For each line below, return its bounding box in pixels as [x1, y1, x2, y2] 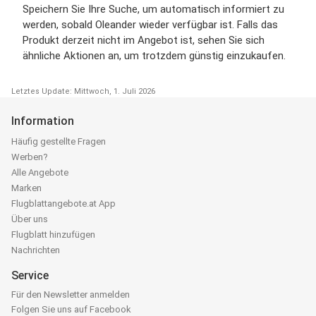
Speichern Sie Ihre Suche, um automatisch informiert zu [23, 3, 284, 16]
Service [11, 269, 49, 283]
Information [11, 114, 74, 128]
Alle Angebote [11, 167, 68, 178]
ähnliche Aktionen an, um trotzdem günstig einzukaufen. [23, 49, 286, 63]
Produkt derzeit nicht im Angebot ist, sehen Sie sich [23, 34, 265, 47]
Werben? [11, 152, 48, 163]
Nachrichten [11, 245, 60, 256]
